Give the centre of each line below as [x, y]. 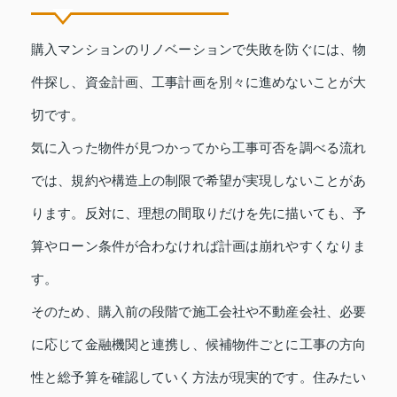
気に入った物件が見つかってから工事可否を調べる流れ [198, 147]
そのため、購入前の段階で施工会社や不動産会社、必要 [198, 311]
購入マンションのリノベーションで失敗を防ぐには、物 [198, 49]
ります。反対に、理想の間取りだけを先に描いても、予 [198, 213]
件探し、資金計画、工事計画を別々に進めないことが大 [198, 82]
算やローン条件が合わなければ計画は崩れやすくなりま [198, 245]
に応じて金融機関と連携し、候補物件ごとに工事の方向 [198, 344]
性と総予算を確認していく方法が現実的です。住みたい [198, 377]
